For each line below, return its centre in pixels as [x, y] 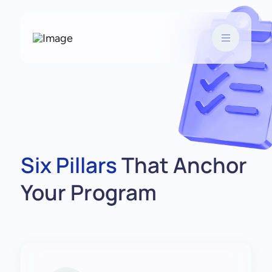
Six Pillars [69, 165]
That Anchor [182, 165]
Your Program [88, 192]
